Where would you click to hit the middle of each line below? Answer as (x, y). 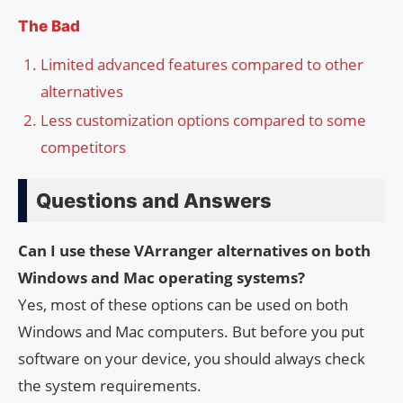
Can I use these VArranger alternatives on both (194, 251)
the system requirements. (110, 386)
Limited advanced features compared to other (202, 65)
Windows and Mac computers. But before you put (191, 332)
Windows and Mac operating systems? (161, 278)
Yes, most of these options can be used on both (183, 305)
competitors (83, 148)
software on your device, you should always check (192, 359)
